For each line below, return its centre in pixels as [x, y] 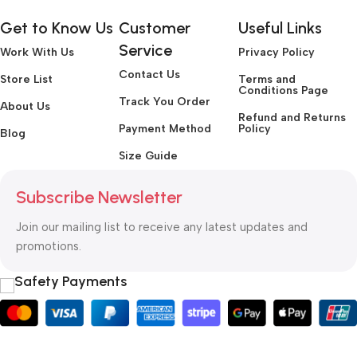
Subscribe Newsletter [99, 198]
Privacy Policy [276, 53]
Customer [155, 28]
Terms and [267, 80]
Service [146, 51]
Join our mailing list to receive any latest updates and [162, 228]
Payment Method [165, 129]
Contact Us [150, 75]
